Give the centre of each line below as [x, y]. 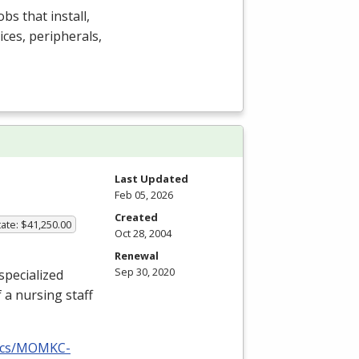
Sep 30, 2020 [145, 271]
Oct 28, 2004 [143, 233]
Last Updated [151, 178]
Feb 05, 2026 [144, 194]
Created [136, 217]
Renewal [137, 255]
